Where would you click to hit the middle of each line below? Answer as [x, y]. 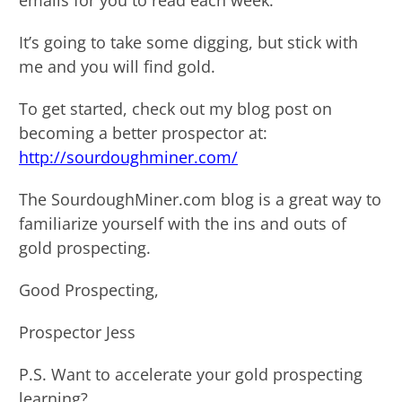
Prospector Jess [77, 332]
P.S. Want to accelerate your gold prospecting [191, 374]
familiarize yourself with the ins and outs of [183, 223]
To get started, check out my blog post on [175, 109]
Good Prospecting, [89, 290]
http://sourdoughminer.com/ [128, 157]
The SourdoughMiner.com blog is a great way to [200, 199]
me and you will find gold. [117, 66]
